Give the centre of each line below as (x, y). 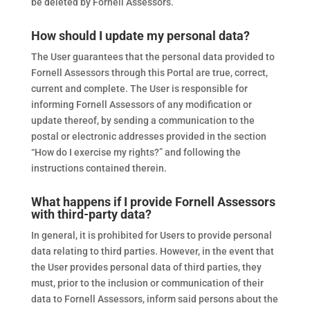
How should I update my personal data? (140, 36)
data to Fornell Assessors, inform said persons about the (154, 299)
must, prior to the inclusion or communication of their (147, 283)
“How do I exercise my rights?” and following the (136, 152)
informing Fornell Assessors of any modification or (141, 104)
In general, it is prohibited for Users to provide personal (151, 235)
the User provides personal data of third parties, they (146, 267)
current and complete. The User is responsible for (139, 89)
